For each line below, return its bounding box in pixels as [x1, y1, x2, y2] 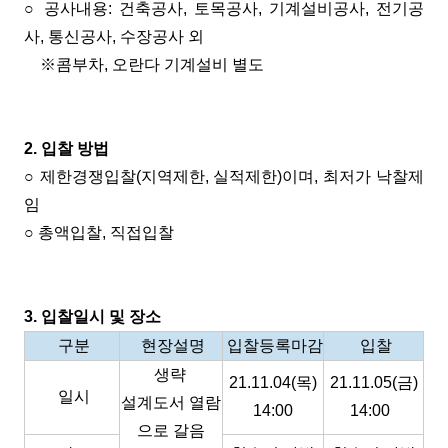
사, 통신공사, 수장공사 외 [24, 28, 204, 45]
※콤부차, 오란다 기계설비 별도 [24, 56, 264, 73]
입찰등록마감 [223, 337, 323, 354]
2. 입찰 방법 [24, 140, 109, 157]
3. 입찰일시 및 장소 [24, 308, 161, 325]
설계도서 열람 [121, 394, 221, 411]
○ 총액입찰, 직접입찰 [24, 224, 174, 241]
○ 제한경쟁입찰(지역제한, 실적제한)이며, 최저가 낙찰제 [24, 168, 424, 185]
